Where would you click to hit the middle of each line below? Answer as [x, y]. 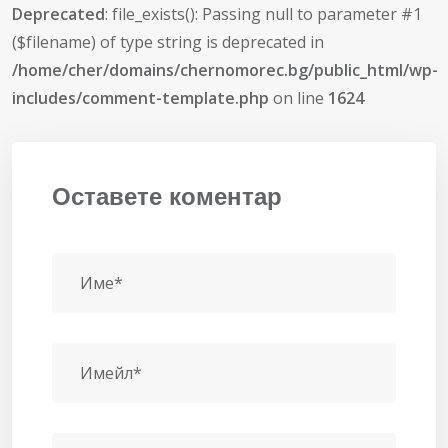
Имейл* [111, 373]
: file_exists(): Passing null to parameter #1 [263, 14]
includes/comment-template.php [140, 98]
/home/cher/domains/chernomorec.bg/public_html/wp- [225, 70]
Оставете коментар [167, 197]
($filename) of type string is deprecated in [168, 42]
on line [298, 98]
